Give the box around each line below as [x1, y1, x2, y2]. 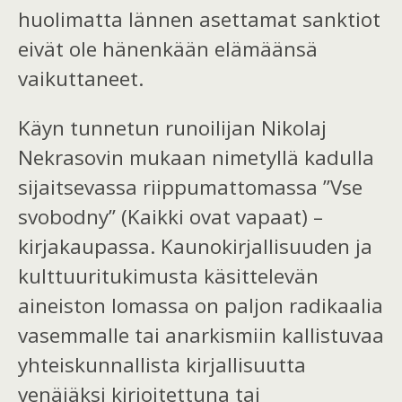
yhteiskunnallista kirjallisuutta [18, 351, 306, 380]
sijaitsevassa [18, 173, 143, 202]
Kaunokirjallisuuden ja [161, 232, 372, 261]
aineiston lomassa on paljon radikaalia [18, 292, 383, 320]
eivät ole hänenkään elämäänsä [18, 34, 318, 63]
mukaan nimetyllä [129, 144, 304, 172]
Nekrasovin [18, 144, 129, 172]
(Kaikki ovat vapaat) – [121, 203, 323, 232]
